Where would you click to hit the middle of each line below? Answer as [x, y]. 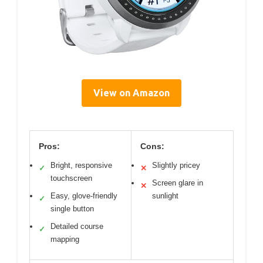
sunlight [165, 195]
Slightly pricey [176, 165]
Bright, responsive [81, 165]
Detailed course [77, 226]
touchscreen [71, 178]
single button [72, 208]
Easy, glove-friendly [84, 195]
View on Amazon [131, 92]
